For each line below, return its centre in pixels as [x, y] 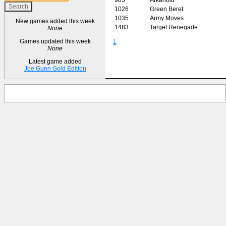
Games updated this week [55, 41]
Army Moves [167, 18]
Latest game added [55, 62]
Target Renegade [174, 27]
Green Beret [166, 9]
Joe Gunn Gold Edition [55, 69]
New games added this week [55, 21]
